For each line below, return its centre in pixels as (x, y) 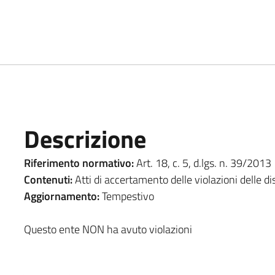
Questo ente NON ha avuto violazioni (108, 229)
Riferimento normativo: (79, 163)
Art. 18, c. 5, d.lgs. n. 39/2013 (202, 163)
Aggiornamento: (61, 196)
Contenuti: (48, 179)
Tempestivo (126, 196)
